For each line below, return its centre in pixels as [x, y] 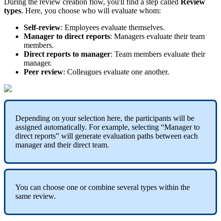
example [115, 127]
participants [153, 118]
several [128, 187]
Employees [82, 28]
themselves [146, 28]
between [168, 136]
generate [88, 136]
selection [92, 118]
